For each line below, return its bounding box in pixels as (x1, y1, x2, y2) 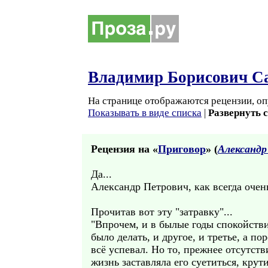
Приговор (158, 143, 206, 155)
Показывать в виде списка (88, 107, 202, 118)
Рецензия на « (91, 143, 158, 155)
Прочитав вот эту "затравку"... (91, 206, 233, 218)
